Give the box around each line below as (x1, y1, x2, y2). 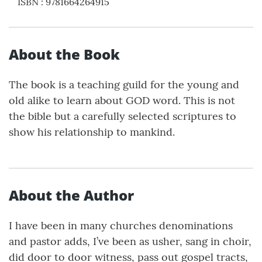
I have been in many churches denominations (9, 219, 233, 233)
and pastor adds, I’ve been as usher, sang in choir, (9, 235, 251, 249)
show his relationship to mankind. (9, 125, 175, 139)
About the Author (9, 185, 134, 205)
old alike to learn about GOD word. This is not (9, 94, 235, 108)
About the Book (9, 44, 120, 64)
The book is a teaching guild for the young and (9, 78, 239, 92)
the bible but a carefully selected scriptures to (9, 109, 236, 123)
